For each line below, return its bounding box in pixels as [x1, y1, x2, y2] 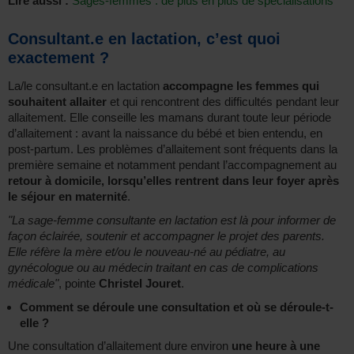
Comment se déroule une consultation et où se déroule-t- [20, 300, 333, 314]
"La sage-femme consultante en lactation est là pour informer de [8, 213, 336, 228]
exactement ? [8, 49, 109, 67]
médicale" [8, 277, 58, 291]
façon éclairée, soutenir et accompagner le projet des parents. [8, 229, 325, 243]
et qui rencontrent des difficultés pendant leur [107, 95, 339, 109]
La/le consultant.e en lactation [8, 79, 163, 93]
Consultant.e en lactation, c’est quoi [8, 30, 281, 48]
